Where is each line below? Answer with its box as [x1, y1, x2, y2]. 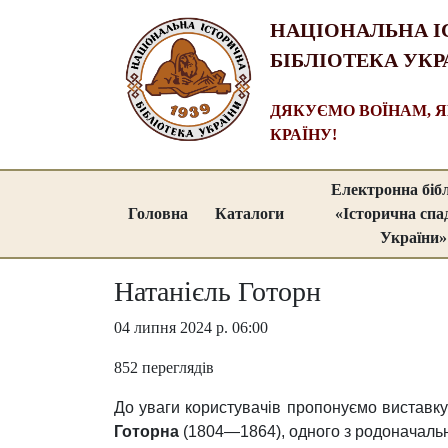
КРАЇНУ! [270, 125, 337, 143]
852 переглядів [114, 359, 214, 376]
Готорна [114, 423, 179, 440]
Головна [128, 205, 188, 222]
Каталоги [215, 205, 284, 222]
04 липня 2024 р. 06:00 [114, 319, 268, 336]
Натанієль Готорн [114, 276, 321, 307]
